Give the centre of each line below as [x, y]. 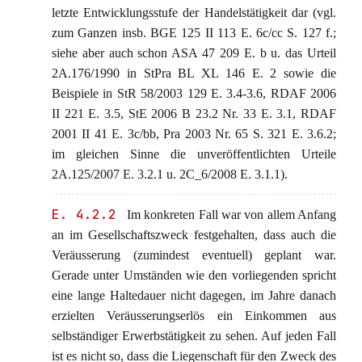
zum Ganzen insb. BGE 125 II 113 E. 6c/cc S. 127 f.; [194, 33]
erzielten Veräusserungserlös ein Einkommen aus [194, 316]
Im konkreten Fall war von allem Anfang [229, 215]
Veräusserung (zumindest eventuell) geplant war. [194, 255]
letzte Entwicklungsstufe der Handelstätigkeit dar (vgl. [194, 13]
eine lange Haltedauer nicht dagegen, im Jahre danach [194, 295]
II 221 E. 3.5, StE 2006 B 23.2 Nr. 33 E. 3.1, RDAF [194, 114]
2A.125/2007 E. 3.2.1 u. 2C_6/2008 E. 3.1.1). [170, 174]
